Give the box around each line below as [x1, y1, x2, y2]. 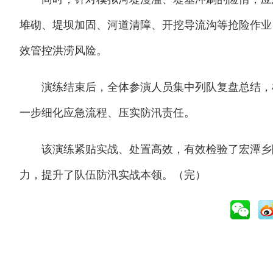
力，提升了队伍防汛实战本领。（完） [19, 168, 206, 181]
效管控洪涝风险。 [19, 44, 107, 57]
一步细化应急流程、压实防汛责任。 [19, 106, 195, 119]
